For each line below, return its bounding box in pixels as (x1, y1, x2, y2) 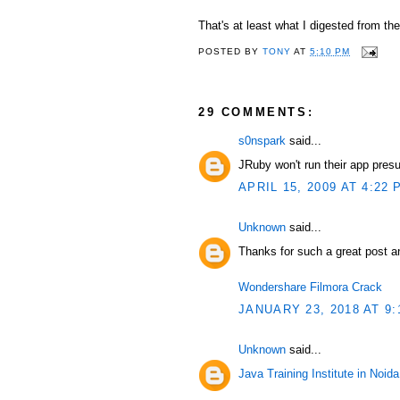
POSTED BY (198, 46, 263, 57)
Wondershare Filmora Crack (238, 279, 382, 294)
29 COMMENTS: (198, 105, 314, 119)
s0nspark (238, 134, 286, 147)
